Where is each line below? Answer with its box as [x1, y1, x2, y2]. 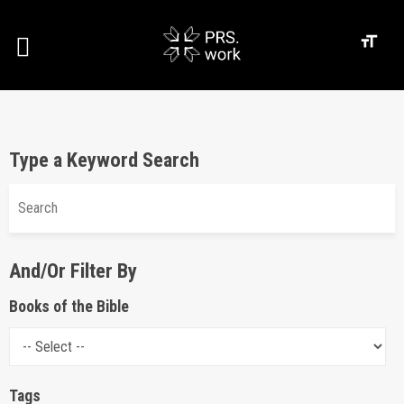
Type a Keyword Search [9, 148, 199, 171]
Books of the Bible [9, 298, 129, 316]
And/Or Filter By [9, 259, 137, 282]
